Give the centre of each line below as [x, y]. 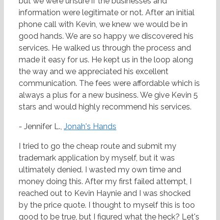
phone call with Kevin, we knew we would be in [103, 25]
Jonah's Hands [90, 127]
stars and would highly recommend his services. [105, 107]
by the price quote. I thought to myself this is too [107, 205]
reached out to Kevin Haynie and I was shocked [105, 193]
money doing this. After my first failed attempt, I [105, 182]
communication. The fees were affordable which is [109, 83]
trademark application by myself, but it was [97, 158]
